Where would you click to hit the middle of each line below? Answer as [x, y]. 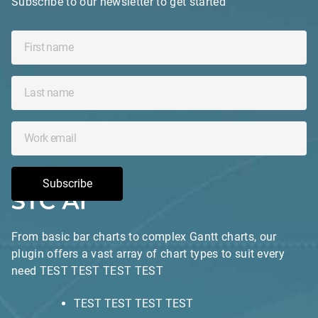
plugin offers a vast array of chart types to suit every [148, 253]
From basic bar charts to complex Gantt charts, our [144, 236]
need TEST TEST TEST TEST [87, 270]
